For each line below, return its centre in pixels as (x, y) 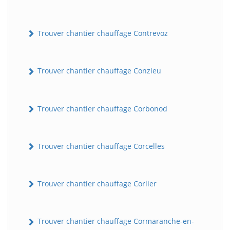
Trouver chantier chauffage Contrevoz (102, 33)
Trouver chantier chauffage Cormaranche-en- (115, 221)
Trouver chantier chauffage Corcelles (100, 146)
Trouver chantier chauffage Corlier (96, 184)
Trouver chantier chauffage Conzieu (98, 71)
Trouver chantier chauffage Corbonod (101, 108)
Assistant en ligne (65, 132)
